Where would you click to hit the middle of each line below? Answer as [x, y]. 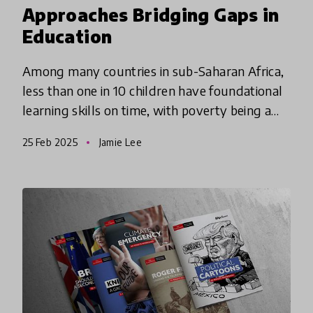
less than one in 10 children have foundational [153, 90]
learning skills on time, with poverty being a [147, 110]
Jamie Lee [119, 142]
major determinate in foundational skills [136, 129]
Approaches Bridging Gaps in [151, 14]
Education [67, 36]
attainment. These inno [87, 149]
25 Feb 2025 [51, 142]
